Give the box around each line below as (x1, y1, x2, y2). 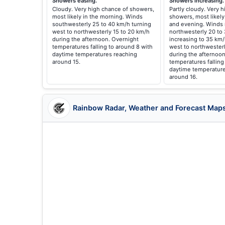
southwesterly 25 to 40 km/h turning (52, 21, 151, 28)
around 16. (169, 73, 197, 80)
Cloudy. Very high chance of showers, (52, 6, 154, 13)
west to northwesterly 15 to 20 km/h (52, 28, 150, 35)
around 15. (52, 58, 80, 65)
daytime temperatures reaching (52, 51, 137, 58)
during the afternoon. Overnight (52, 36, 139, 43)
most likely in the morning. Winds (52, 13, 143, 20)
